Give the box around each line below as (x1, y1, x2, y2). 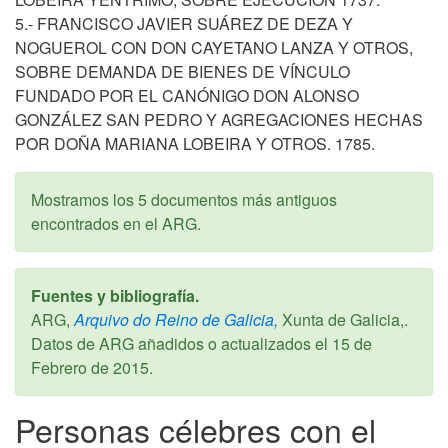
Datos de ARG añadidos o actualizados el (31, 331, 332, 355)
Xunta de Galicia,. (278, 307, 408, 331)
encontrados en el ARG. (31, 211, 201, 235)
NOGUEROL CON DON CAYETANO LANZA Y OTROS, (15, 35, 413, 59)
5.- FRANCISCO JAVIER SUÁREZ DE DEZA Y (15, 11, 353, 35)
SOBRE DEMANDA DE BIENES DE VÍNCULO (15, 59, 350, 83)
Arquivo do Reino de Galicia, (70, 307, 278, 331)
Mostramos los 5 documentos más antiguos (31, 187, 337, 211)
